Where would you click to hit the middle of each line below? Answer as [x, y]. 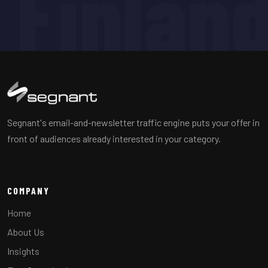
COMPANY [28, 190]
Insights [23, 251]
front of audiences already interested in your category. [114, 138]
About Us [26, 232]
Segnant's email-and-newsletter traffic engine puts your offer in [133, 122]
